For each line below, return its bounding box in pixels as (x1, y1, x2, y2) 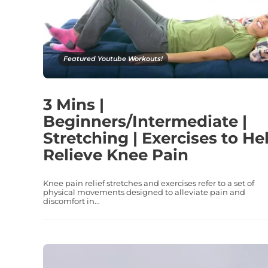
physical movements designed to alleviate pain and (43, 187, 245, 197)
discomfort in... (43, 196, 100, 206)
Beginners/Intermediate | (43, 111, 247, 131)
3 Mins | (43, 95, 104, 114)
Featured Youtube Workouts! (63, 54, 163, 63)
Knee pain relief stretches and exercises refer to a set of (43, 178, 254, 188)
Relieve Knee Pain (43, 145, 188, 165)
